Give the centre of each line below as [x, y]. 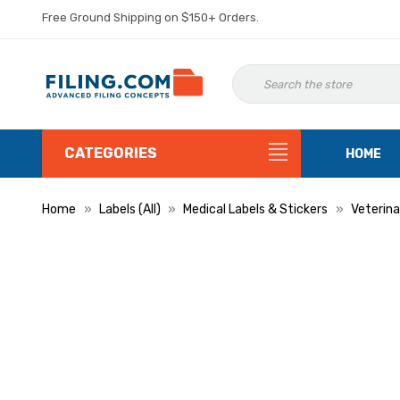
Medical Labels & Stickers [255, 209]
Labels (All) [129, 209]
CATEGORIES [111, 153]
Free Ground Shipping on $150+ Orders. [150, 17]
